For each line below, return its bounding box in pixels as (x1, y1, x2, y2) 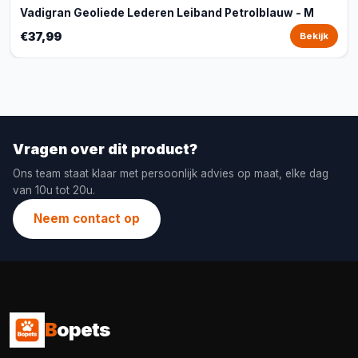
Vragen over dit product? (13, 141, 197, 157)
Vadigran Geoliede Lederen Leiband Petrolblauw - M (20, 6, 314, 19)
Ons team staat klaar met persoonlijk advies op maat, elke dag (13, 167, 328, 180)
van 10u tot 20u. (13, 184, 95, 197)
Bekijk (300, 30, 328, 42)
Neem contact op (34, 211, 140, 226)
